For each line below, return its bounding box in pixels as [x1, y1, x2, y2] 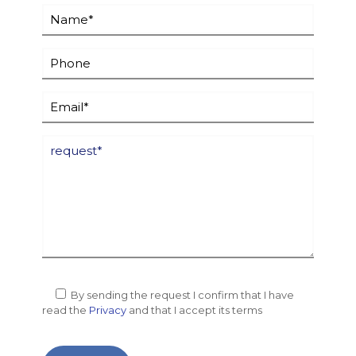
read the [42, 304, 89, 316]
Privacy [89, 304, 126, 316]
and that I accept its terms [126, 304, 262, 316]
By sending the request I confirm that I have [68, 288, 294, 301]
